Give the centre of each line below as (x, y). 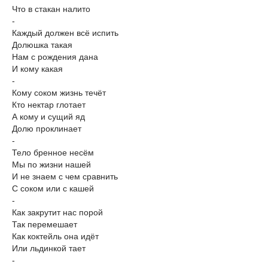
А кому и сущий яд (48, 116)
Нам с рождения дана (55, 57)
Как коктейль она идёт (55, 236)
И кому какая (37, 68)
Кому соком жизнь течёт (59, 92)
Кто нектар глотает (49, 104)
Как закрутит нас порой (57, 212)
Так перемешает (45, 224)
